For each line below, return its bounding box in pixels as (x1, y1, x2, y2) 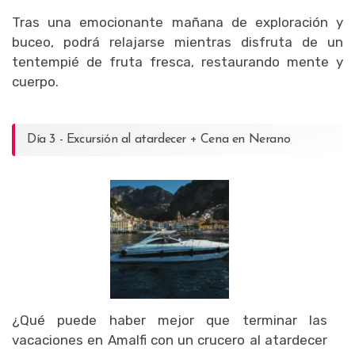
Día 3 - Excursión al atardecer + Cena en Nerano (27, 132, 291, 146)
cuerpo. (12, 73, 59, 90)
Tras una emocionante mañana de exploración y (12, 13, 343, 30)
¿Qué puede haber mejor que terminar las (12, 311, 327, 328)
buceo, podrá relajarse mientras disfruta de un (12, 33, 343, 50)
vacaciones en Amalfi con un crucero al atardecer (12, 331, 327, 348)
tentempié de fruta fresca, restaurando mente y (12, 53, 343, 70)
